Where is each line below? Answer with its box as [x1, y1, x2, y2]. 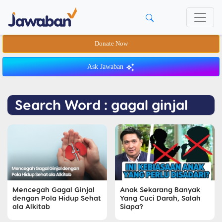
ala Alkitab [12, 201, 50, 211]
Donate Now [94, 40, 128, 47]
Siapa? [120, 201, 143, 211]
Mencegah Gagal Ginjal [12, 184, 95, 194]
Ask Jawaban [87, 63, 125, 70]
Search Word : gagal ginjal [15, 96, 188, 112]
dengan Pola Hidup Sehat [12, 193, 101, 202]
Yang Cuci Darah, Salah [120, 193, 201, 202]
